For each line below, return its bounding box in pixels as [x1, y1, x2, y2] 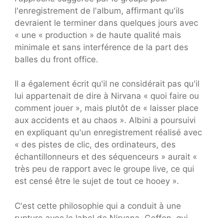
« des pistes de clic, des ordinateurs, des [15, 140, 176, 150]
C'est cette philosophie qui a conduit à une [15, 200, 181, 211]
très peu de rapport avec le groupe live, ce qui [15, 164, 194, 174]
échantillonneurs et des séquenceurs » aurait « [15, 152, 197, 162]
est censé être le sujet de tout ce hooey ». [15, 176, 179, 186]
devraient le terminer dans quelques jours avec [15, 18, 198, 28]
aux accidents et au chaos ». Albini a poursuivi [15, 115, 196, 126]
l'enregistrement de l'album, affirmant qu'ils [15, 5, 184, 16]
